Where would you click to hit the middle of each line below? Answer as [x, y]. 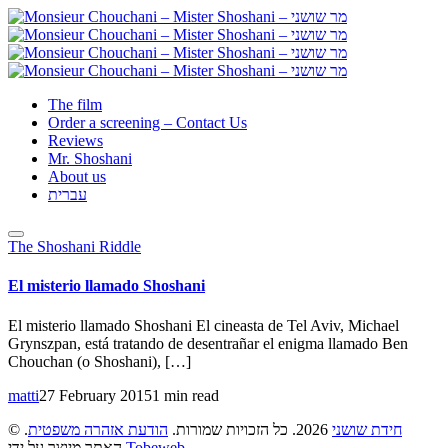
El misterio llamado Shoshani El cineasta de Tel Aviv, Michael [203, 325]
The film [75, 104]
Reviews [75, 140]
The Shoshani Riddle [74, 246]
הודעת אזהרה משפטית [98, 429]
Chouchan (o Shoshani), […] [99, 361]
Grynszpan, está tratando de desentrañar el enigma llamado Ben [208, 343]
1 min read [185, 395]
